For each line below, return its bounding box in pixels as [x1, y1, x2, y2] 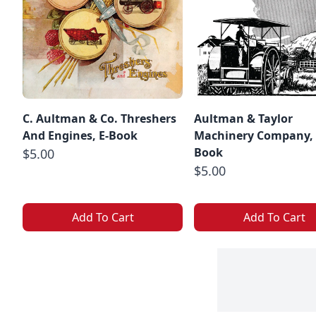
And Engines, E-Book [23, 127, 138, 143]
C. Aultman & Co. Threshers [23, 110, 176, 126]
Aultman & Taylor [194, 110, 293, 126]
